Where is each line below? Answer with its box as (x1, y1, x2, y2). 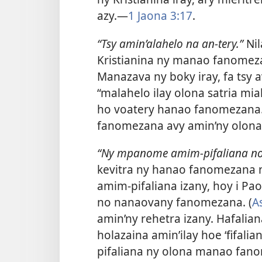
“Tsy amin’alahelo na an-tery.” (97, 35, 246, 51)
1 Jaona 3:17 (128, 8, 192, 24)
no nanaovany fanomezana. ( (97, 194, 252, 210)
